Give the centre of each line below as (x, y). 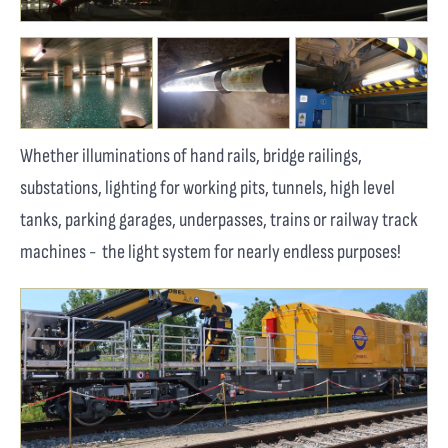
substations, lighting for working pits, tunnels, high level (207, 188)
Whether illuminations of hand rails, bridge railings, (191, 156)
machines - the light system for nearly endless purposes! (210, 252)
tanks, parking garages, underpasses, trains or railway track (219, 220)
